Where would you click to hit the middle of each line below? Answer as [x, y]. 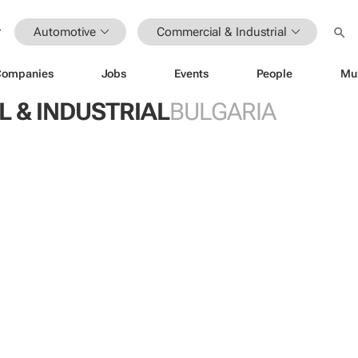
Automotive [65, 32]
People [274, 73]
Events [191, 73]
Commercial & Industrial [222, 32]
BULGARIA [222, 111]
